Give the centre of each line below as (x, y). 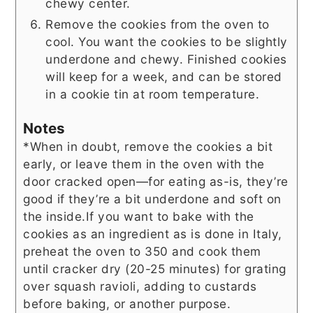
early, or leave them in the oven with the (144, 164)
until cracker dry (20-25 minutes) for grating (155, 269)
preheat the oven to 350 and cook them (142, 252)
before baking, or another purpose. (127, 304)
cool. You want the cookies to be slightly (167, 41)
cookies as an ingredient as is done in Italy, (153, 234)
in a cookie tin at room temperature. (153, 94)
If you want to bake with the (170, 217)
